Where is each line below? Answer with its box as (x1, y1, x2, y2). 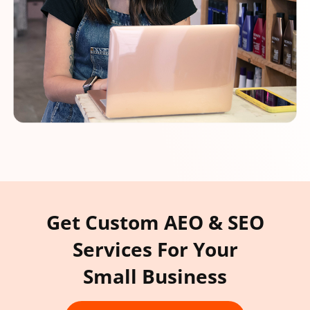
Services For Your (72, 236, 238, 263)
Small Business (83, 263, 227, 290)
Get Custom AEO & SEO (46, 209, 264, 236)
